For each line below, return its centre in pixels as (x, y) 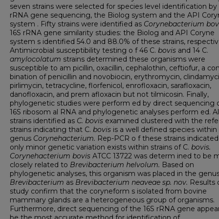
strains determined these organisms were (134, 59)
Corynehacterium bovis (50, 156)
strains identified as (43, 121)
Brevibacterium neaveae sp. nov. (132, 182)
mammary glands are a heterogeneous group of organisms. (112, 200)
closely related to (40, 165)
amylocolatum (36, 59)
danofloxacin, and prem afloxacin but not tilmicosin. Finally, (109, 94)
